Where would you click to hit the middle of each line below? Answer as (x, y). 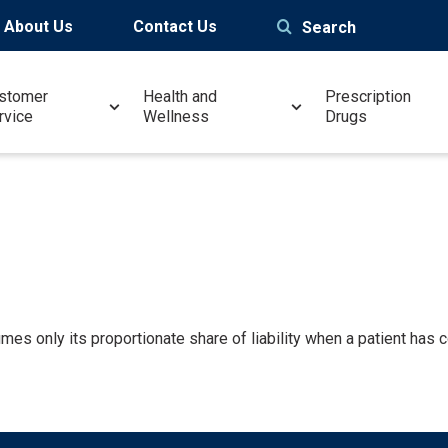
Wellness (176, 116)
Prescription (368, 96)
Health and (180, 96)
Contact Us (175, 26)
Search (329, 27)
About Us (38, 26)
